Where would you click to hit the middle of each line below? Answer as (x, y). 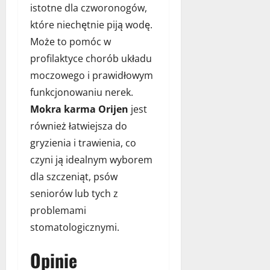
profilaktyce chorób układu (91, 58)
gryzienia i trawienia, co (83, 143)
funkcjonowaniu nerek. (82, 92)
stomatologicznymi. (75, 227)
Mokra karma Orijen (79, 109)
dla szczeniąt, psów (74, 176)
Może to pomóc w (71, 41)
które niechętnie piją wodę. (91, 24)
